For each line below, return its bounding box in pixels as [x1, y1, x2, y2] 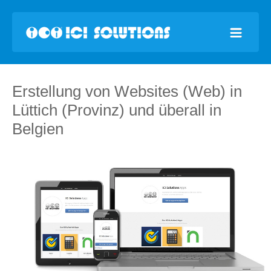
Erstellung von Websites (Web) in [12, 82, 242, 100]
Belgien [12, 120, 64, 138]
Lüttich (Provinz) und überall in [12, 101, 221, 119]
